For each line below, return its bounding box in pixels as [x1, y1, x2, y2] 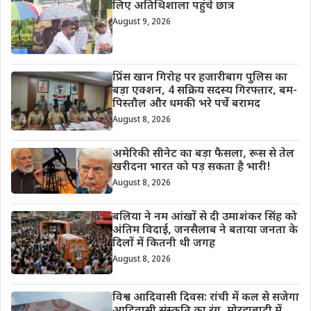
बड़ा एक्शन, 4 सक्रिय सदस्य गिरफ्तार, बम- [112, 84, 297, 99]
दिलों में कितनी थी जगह [112, 236, 215, 251]
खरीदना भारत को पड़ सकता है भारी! [112, 160, 271, 175]
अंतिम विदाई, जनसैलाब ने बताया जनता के [112, 223, 298, 238]
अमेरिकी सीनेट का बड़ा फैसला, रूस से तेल [112, 146, 294, 162]
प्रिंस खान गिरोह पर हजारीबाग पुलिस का [112, 71, 287, 86]
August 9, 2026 [112, 17, 171, 28]
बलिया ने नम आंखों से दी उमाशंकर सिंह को [112, 210, 297, 225]
